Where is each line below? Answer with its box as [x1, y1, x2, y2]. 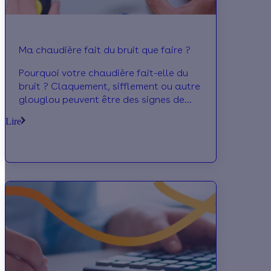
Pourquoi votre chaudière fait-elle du [19, 67, 188, 79]
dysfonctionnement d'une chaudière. [19, 107, 185, 119]
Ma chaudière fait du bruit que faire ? [19, 44, 191, 56]
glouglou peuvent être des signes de [19, 94, 184, 106]
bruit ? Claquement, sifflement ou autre [19, 80, 200, 93]
